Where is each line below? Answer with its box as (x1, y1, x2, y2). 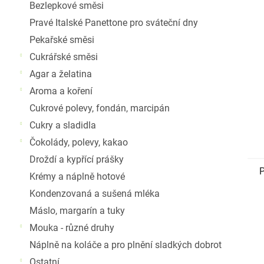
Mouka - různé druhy (29, 222, 114, 233)
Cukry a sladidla (29, 120, 96, 131)
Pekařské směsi (29, 34, 94, 45)
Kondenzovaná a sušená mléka (29, 188, 160, 199)
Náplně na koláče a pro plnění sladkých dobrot (29, 239, 222, 250)
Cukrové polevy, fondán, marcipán (29, 103, 170, 114)
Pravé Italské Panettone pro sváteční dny (29, 17, 198, 28)
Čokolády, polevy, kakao (29, 137, 128, 148)
